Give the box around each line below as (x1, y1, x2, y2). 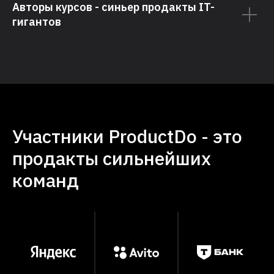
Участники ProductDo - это (12, 124, 242, 149)
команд (12, 168, 79, 193)
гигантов (12, 15, 61, 29)
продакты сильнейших (12, 146, 211, 171)
